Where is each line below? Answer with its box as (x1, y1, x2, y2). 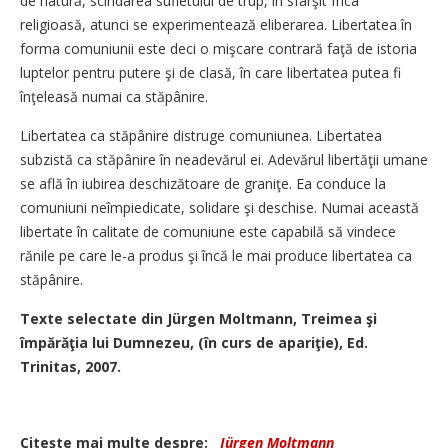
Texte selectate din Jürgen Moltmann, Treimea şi (20, 309, 377, 328)
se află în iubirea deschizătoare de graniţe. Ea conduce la (20, 174, 386, 193)
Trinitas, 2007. (20, 357, 121, 376)
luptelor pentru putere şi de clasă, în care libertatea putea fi (20, 63, 401, 82)
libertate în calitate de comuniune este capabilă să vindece (20, 222, 396, 241)
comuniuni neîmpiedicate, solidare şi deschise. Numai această (20, 198, 419, 217)
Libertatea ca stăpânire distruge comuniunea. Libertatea (20, 126, 382, 145)
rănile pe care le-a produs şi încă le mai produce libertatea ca (20, 246, 412, 265)
